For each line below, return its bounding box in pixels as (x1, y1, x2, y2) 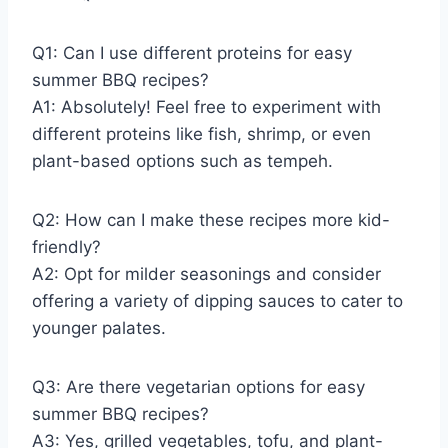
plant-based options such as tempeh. (32, 151, 333, 172)
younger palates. (32, 318, 166, 339)
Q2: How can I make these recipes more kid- (32, 210, 390, 231)
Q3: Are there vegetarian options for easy (32, 377, 365, 398)
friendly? (32, 237, 101, 258)
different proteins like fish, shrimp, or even (32, 124, 371, 145)
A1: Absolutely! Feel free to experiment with (32, 97, 381, 118)
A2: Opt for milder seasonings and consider (32, 264, 381, 285)
